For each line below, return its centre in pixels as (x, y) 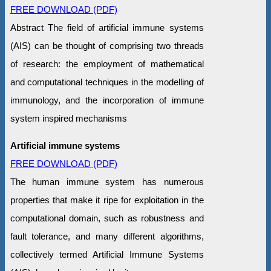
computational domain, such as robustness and (107, 218)
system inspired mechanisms (68, 118)
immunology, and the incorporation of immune (107, 100)
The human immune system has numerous (107, 181)
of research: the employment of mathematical (107, 64)
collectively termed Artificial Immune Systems (107, 254)
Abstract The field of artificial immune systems (107, 27)
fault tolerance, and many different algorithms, (107, 236)
